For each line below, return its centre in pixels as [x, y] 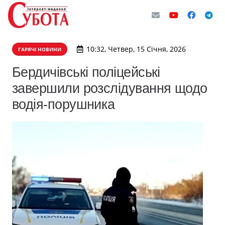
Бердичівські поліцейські [86, 72]
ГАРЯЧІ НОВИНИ [40, 49]
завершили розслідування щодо [110, 88]
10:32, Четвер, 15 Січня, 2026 [136, 49]
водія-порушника [64, 104]
